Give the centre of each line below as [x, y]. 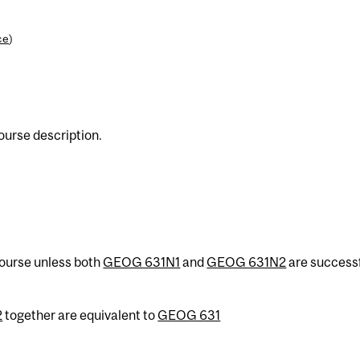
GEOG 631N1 [142, 262]
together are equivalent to [80, 315]
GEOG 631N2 [247, 262]
